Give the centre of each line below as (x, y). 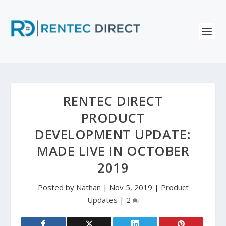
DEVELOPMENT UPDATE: (113, 134)
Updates (102, 200)
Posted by (57, 187)
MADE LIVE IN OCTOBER (113, 151)
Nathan (88, 187)
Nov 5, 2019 (131, 187)
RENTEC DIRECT (113, 101)
